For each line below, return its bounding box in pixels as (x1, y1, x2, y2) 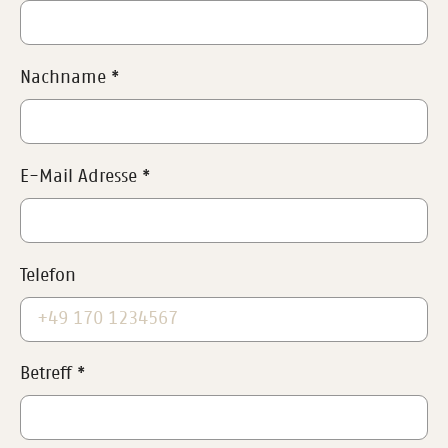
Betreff (20, 365, 72, 384)
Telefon (20, 266, 76, 285)
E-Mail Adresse (20, 167, 137, 186)
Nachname (20, 68, 106, 87)
